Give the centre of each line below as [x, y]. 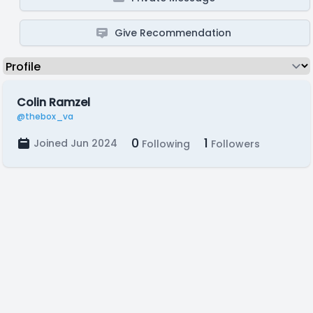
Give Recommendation [173, 33]
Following [165, 144]
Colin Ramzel [53, 102]
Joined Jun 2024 [75, 143]
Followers [234, 144]
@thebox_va [45, 116]
